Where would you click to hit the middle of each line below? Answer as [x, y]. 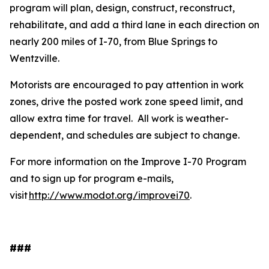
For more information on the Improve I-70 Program [128, 162]
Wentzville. [35, 58]
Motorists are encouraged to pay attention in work [127, 85]
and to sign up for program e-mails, [92, 178]
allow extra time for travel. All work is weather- [119, 118]
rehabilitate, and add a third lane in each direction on [134, 25]
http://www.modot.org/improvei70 [109, 195]
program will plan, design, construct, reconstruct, [122, 8]
